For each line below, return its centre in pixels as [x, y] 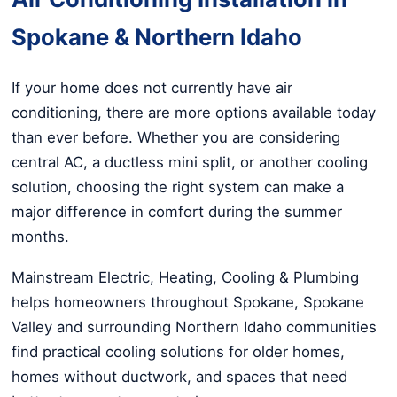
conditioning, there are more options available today [194, 112]
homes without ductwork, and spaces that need [179, 377]
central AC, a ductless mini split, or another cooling [190, 162]
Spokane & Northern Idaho [157, 37]
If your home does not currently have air [152, 87]
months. [40, 236]
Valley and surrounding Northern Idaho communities [194, 327]
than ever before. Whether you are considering [176, 137]
